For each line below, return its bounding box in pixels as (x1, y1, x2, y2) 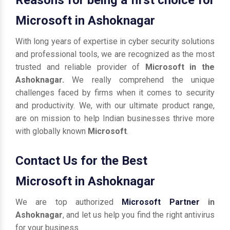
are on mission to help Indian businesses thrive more (15, 113, 215, 123)
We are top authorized (15, 197, 122, 207)
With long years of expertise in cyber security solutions (15, 36, 215, 46)
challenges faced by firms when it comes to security (15, 87, 215, 98)
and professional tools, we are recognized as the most (15, 49, 215, 59)
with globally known (15, 126, 88, 136)
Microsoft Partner (122, 197, 200, 207)
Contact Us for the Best (15, 153, 147, 168)
